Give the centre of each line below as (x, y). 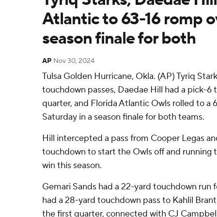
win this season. (72, 165)
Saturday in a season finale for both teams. (123, 117)
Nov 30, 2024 (74, 61)
